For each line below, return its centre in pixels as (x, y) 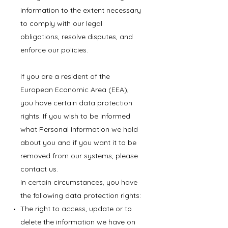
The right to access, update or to (76, 209)
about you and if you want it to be (78, 142)
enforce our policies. (54, 50)
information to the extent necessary (81, 10)
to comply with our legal (61, 23)
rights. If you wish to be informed (75, 116)
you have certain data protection (76, 103)
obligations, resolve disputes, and (77, 37)
